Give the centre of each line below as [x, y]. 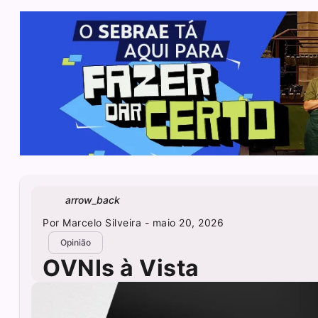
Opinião [76, 243]
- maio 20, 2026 [183, 222]
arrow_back [93, 200]
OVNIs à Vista [121, 268]
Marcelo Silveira [102, 222]
